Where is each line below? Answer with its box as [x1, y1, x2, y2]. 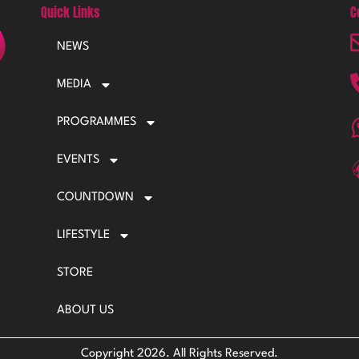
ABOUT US [56, 305, 114, 317]
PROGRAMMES [56, 116, 136, 129]
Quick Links [40, 2, 100, 22]
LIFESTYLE [56, 229, 110, 242]
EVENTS [56, 154, 99, 167]
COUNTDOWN [56, 192, 134, 204]
